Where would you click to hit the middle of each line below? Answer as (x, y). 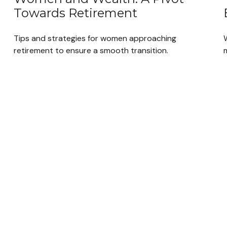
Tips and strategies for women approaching (95, 39)
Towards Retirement (76, 13)
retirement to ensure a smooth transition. (91, 51)
